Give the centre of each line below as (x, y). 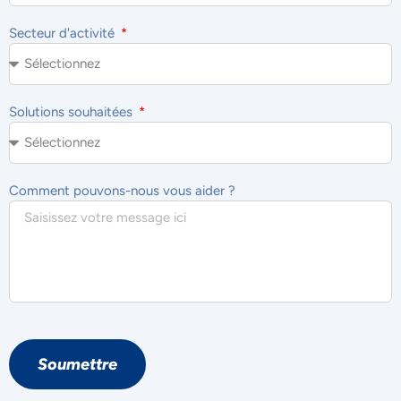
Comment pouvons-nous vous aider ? (122, 190)
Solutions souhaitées (73, 111)
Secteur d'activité (64, 33)
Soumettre (77, 364)
